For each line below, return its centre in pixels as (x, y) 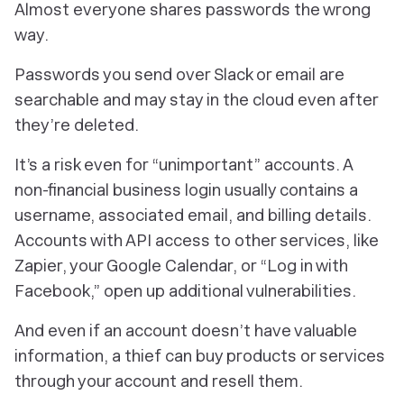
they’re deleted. (77, 125)
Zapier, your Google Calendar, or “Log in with (181, 266)
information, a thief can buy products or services (200, 356)
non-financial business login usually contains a (186, 190)
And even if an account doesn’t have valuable (186, 331)
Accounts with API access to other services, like (197, 240)
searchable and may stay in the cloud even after (196, 100)
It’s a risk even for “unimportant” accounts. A (184, 165)
